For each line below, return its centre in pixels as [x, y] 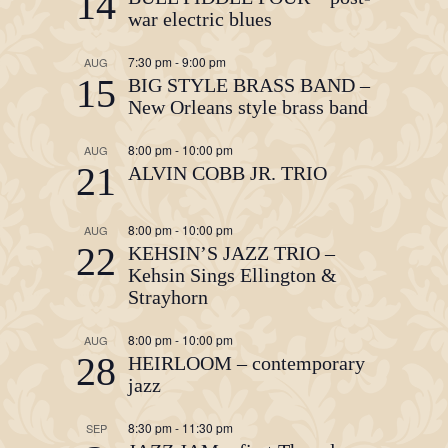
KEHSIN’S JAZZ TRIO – [231, 253]
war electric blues [200, 19]
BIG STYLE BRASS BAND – [249, 85]
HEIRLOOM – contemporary [246, 363]
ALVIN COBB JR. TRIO [227, 173]
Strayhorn [168, 297]
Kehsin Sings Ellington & [232, 275]
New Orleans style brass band [248, 107]
